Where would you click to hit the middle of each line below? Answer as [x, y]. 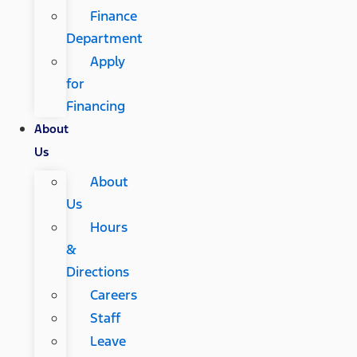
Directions [97, 271]
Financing [95, 106]
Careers [113, 294]
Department [104, 38]
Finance [113, 16]
